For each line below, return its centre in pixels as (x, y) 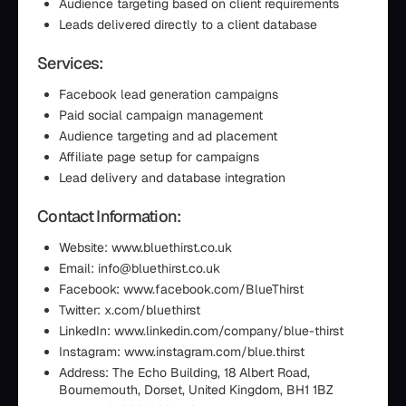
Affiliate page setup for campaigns (159, 157)
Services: (70, 63)
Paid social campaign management (161, 115)
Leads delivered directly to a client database (188, 24)
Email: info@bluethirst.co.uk (140, 268)
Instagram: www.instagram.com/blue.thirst (182, 352)
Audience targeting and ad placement (168, 136)
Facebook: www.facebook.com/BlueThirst (181, 289)
